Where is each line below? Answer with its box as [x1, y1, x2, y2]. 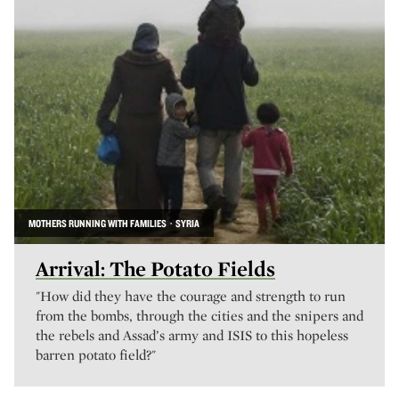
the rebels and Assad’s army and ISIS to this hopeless [36, 327, 348, 344]
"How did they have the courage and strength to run [36, 288, 346, 305]
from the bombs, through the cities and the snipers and [36, 307, 363, 324]
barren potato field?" [36, 346, 156, 363]
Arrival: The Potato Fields [36, 256, 275, 281]
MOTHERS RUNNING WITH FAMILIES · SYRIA [28, 216, 199, 230]
